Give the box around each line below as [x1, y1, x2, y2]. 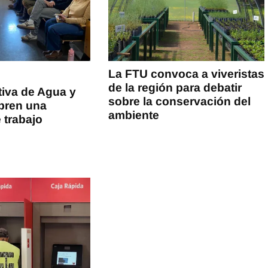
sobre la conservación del [108, 95, 251, 108]
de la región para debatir [108, 81, 242, 94]
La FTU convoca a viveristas [108, 67, 265, 80]
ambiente [108, 108, 160, 121]
